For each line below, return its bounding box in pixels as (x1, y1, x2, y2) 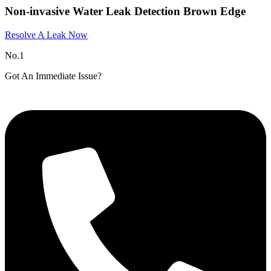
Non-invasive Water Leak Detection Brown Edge (5, 5, 246, 18)
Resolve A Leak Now (5, 29, 88, 40)
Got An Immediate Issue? (5, 70, 102, 81)
